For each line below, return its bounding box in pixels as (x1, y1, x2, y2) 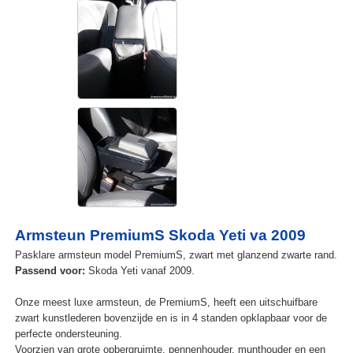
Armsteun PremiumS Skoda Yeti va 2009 (14, 227, 306, 244)
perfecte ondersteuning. (14, 328, 122, 340)
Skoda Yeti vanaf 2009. (84, 265, 195, 277)
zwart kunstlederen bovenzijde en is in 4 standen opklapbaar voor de (14, 312, 327, 325)
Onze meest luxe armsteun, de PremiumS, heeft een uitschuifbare (14, 296, 318, 309)
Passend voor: (14, 265, 85, 277)
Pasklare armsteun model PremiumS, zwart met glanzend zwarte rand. (14, 249, 337, 262)
